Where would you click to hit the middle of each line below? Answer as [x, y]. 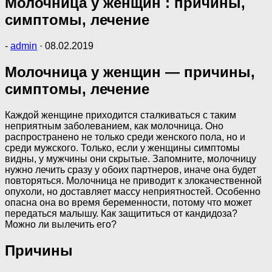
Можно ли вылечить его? [61, 224]
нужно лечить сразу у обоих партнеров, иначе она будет [131, 169]
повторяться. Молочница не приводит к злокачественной [133, 180]
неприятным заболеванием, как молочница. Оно [114, 126]
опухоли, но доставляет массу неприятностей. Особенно [133, 191]
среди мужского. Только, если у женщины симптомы [122, 148]
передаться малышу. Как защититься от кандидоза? [121, 213]
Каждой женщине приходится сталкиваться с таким [121, 115]
